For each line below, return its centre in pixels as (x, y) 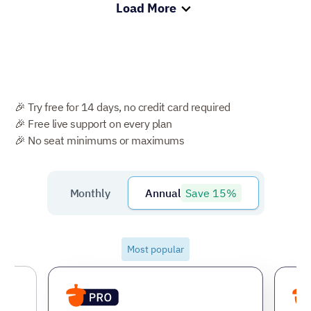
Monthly (90, 193)
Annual (163, 193)
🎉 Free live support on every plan (93, 123)
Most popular (155, 249)
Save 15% (211, 193)
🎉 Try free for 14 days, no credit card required (123, 107)
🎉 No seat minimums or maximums (99, 140)
